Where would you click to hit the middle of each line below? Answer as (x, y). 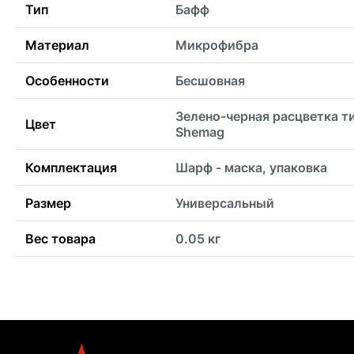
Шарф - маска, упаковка (251, 168)
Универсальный (225, 203)
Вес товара (60, 239)
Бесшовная (210, 81)
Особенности (67, 81)
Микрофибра (217, 45)
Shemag (200, 132)
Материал (57, 45)
